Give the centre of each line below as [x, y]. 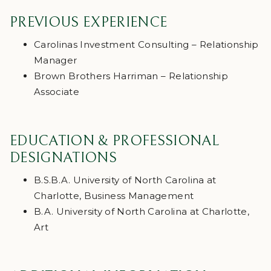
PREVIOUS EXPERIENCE [89, 23]
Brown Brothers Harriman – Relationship [131, 76]
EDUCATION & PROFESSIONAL [115, 141]
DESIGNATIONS [64, 158]
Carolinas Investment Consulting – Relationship [146, 45]
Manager [56, 60]
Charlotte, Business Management [114, 196]
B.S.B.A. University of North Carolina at [125, 180]
